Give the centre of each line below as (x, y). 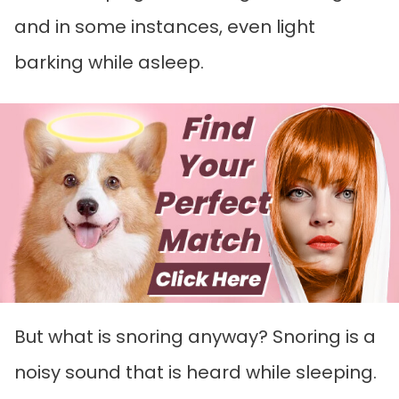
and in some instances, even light (165, 26)
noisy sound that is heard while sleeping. (195, 372)
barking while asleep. (111, 62)
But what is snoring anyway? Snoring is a (195, 336)
